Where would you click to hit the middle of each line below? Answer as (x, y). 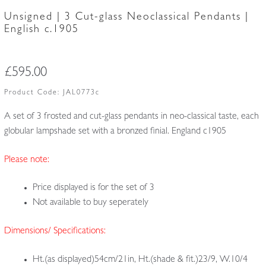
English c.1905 (41, 31)
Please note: (26, 160)
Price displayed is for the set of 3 (93, 189)
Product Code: (33, 94)
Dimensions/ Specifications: (55, 232)
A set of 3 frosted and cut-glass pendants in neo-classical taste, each (131, 117)
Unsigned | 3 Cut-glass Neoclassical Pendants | (126, 18)
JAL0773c (81, 94)
